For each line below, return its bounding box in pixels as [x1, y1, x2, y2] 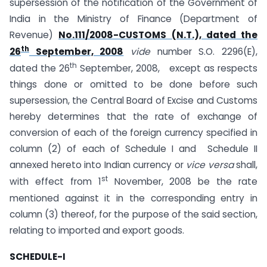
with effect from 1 [10, 175, 101, 188]
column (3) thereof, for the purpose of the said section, [10, 207, 257, 221]
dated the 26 [10, 62, 70, 75]
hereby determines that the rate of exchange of [10, 110, 257, 123]
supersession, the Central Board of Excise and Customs [10, 94, 257, 107]
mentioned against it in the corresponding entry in [10, 191, 257, 204]
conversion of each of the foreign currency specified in [10, 126, 257, 139]
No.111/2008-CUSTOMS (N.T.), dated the [58, 29, 257, 42]
